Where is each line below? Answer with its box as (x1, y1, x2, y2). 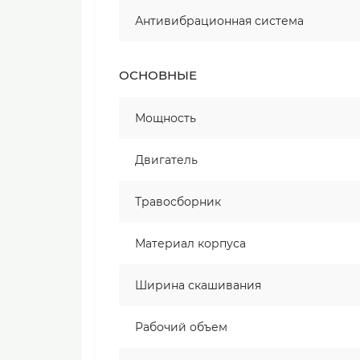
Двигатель (135, 153, 198, 168)
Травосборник (135, 194, 221, 210)
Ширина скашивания (135, 278, 261, 293)
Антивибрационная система (135, 14, 304, 29)
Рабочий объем (135, 320, 227, 335)
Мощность (135, 111, 196, 126)
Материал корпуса (135, 236, 246, 252)
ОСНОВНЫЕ (119, 67, 197, 84)
